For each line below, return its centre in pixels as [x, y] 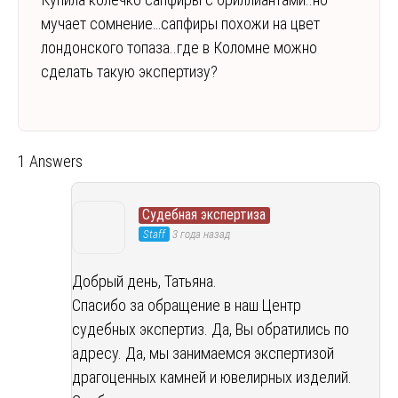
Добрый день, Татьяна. [144, 281]
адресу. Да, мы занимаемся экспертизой [203, 353]
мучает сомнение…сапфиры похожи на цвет [180, 23]
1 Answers [50, 161]
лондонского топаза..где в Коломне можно [179, 47]
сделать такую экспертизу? [129, 71]
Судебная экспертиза [204, 215]
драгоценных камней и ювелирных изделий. [212, 377]
